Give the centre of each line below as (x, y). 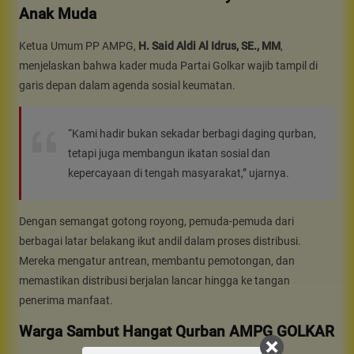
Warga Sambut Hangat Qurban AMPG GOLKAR (177, 332)
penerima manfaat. (66, 300)
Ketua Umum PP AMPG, (79, 45)
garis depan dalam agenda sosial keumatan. (127, 85)
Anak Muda (58, 14)
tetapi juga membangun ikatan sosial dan (169, 153)
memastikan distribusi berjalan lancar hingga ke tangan (154, 280)
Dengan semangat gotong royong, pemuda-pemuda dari (156, 221)
